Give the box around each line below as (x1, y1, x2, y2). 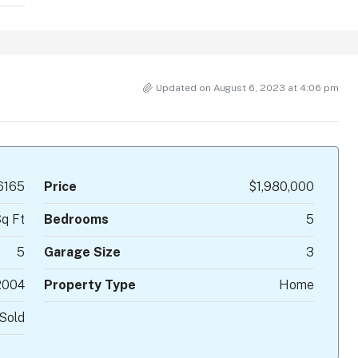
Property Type (43, 277, 136, 293)
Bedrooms (43, 212, 109, 228)
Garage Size (43, 245, 121, 261)
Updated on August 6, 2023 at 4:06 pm (156, 82, 339, 94)
